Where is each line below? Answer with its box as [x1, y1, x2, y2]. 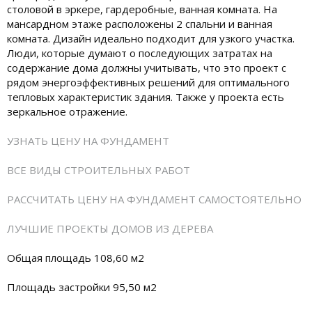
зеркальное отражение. [7, 104, 127, 118]
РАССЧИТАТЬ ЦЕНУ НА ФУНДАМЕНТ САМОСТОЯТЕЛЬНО [7, 192, 302, 206]
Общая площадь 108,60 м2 [7, 250, 144, 265]
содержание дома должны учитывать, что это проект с [7, 60, 286, 75]
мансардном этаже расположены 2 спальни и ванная [7, 16, 272, 31]
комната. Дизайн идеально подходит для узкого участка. [7, 31, 295, 45]
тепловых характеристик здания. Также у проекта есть [7, 89, 284, 104]
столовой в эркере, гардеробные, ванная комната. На [7, 1, 277, 16]
